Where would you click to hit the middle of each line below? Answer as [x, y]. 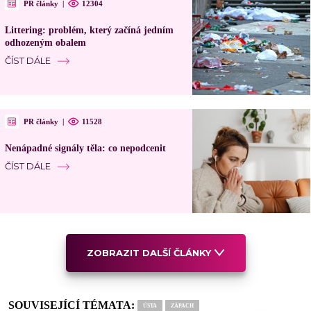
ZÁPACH [182, 306]
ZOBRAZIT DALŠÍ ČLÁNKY [149, 253]
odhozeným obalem [45, 43]
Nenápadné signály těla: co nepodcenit [85, 149]
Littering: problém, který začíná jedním [89, 31]
